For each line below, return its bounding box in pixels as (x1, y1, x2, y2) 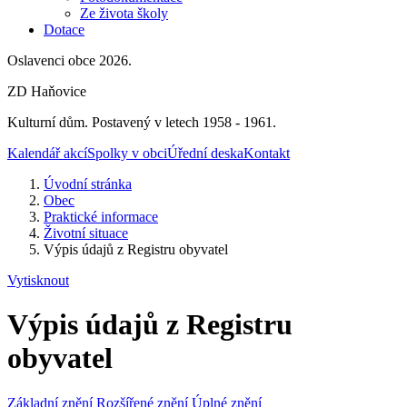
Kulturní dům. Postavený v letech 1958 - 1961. (7, 114, 276, 130)
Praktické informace (44, 209, 158, 224)
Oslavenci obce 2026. (7, 53, 132, 68)
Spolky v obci (87, 145, 167, 161)
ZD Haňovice (7, 84, 86, 99)
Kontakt (243, 145, 290, 161)
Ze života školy (80, 5, 168, 21)
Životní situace (44, 225, 128, 241)
